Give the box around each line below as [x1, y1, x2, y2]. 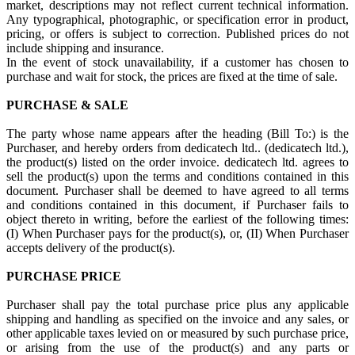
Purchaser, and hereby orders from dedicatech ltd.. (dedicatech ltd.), [6, 141, 349, 155]
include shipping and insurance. [6, 41, 167, 55]
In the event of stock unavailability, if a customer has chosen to [6, 55, 349, 69]
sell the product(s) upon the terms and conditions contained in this [6, 170, 349, 183]
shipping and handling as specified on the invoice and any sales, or [6, 312, 349, 326]
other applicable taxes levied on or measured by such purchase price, [6, 326, 349, 340]
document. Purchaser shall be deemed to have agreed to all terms [6, 184, 349, 197]
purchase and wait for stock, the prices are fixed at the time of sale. [6, 70, 338, 83]
